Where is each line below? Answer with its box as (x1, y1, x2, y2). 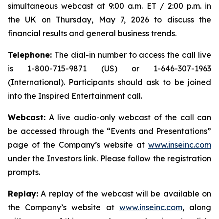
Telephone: (8, 50, 52, 60)
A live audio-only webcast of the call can (45, 112, 211, 123)
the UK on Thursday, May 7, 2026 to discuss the (8, 15, 211, 25)
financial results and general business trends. (8, 28, 176, 39)
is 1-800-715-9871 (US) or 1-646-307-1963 (8, 64, 211, 74)
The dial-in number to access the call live (52, 50, 211, 60)
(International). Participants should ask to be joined (8, 77, 211, 88)
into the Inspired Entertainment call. (8, 91, 142, 101)
